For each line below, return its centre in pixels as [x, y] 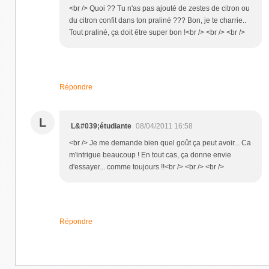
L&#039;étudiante [101, 126]
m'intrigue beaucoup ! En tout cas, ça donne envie [150, 155]
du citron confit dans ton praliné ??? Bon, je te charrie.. [158, 21]
